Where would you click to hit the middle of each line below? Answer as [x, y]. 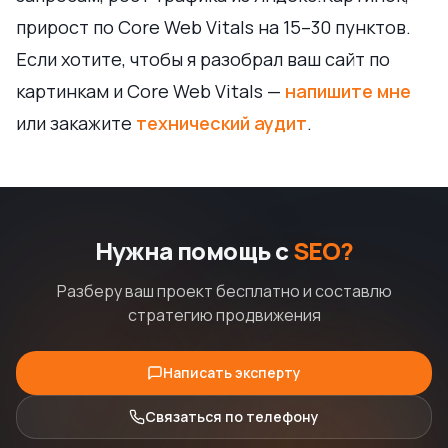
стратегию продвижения [224, 314]
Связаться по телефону [232, 416]
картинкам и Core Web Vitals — [150, 90]
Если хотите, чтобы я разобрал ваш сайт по [203, 58]
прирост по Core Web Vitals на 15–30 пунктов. [213, 26]
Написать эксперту [232, 372]
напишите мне [348, 90]
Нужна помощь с [191, 250]
